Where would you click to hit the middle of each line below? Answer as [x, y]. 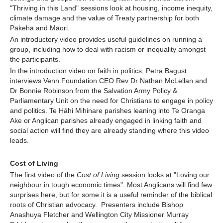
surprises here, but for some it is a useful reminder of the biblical [111, 195]
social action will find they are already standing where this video [110, 131]
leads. [19, 141]
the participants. [36, 59]
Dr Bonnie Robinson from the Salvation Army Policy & [94, 91]
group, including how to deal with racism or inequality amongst [108, 50]
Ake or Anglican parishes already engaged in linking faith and [106, 121]
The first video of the [43, 175]
